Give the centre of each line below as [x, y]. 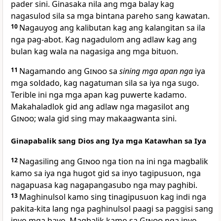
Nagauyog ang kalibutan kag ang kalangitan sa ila [112, 28]
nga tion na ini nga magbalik [154, 162]
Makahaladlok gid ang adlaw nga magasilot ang [100, 107]
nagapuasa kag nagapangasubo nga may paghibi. [104, 185]
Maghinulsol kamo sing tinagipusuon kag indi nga [113, 197]
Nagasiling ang [48, 162]
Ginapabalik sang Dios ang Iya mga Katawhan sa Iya [109, 141]
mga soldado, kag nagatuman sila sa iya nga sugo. [105, 83]
